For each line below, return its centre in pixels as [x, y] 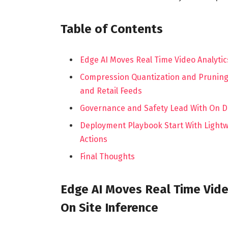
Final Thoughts [107, 157]
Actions [93, 139]
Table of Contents [111, 29]
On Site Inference [109, 207]
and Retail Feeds [111, 91]
